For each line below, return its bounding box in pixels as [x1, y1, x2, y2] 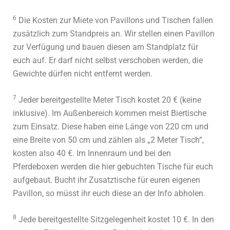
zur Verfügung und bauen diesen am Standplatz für [13, 42, 198, 52]
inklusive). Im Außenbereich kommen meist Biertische [13, 108, 206, 119]
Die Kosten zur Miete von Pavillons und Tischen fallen [16, 15, 213, 26]
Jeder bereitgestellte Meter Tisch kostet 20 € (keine [16, 95, 201, 105]
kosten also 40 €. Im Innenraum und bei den [13, 148, 171, 159]
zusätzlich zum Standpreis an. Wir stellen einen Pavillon [13, 29, 215, 39]
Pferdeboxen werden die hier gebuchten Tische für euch [13, 162, 213, 172]
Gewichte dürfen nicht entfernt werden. [13, 69, 152, 79]
